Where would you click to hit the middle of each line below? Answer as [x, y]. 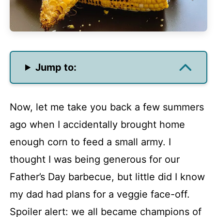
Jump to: [56, 67]
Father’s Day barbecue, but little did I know [107, 177]
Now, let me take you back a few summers [107, 107]
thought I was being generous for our [95, 159]
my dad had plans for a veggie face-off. [100, 194]
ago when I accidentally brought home [97, 124]
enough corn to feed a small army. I [90, 142]
